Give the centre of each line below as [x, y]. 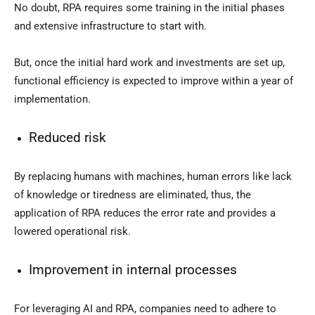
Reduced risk [67, 138]
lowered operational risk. [72, 232]
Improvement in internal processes [133, 270]
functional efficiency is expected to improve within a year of [154, 81]
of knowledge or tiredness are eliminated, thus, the [133, 195]
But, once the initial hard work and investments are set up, [149, 63]
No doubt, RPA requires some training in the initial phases [149, 8]
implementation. [52, 99]
